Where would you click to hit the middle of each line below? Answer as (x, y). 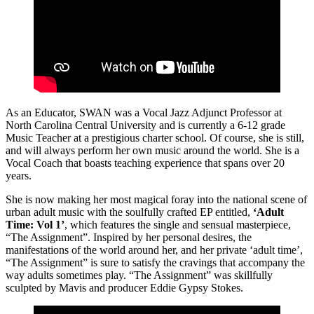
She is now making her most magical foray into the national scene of (156, 199)
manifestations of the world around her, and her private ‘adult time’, (154, 250)
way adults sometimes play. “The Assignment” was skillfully (139, 275)
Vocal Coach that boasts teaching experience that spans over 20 (145, 163)
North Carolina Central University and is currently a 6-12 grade (145, 125)
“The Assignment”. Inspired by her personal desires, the (129, 237)
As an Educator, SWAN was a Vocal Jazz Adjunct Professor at (144, 112)
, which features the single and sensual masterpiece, (178, 224)
